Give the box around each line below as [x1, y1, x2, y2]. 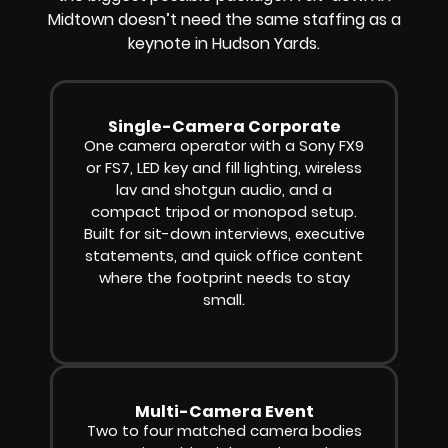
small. [203, 290, 245, 311]
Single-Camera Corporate [107, 115, 341, 139]
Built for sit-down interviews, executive [83, 224, 365, 245]
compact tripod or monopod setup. [91, 202, 357, 223]
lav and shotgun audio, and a [116, 180, 332, 201]
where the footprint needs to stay [98, 268, 350, 289]
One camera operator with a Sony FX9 [84, 136, 364, 157]
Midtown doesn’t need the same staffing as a [47, 8, 401, 32]
